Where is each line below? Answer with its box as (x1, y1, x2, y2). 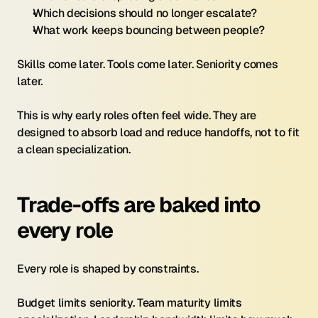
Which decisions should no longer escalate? (33, 6, 257, 21)
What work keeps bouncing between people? (33, 23, 265, 38)
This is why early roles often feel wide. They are (17, 108, 256, 123)
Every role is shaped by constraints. (17, 261, 199, 276)
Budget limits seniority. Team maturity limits (17, 295, 242, 310)
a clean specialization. (17, 142, 131, 157)
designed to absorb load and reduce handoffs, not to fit (17, 125, 300, 140)
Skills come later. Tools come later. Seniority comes (17, 57, 278, 72)
